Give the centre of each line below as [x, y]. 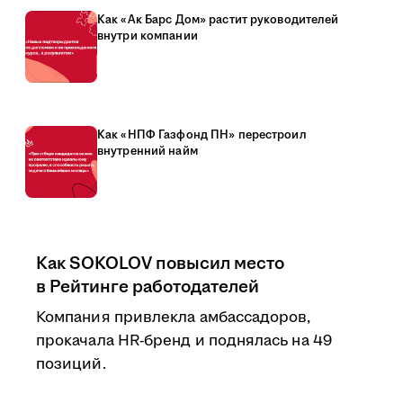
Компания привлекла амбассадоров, [174, 318]
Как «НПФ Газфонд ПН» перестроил [202, 135]
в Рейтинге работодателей [148, 287]
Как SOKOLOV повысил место [160, 264]
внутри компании [148, 36]
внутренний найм [148, 151]
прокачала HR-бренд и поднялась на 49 [184, 341]
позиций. [71, 364]
